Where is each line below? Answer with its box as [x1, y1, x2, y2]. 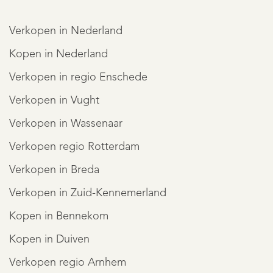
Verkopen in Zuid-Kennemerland [9, 188, 166, 199]
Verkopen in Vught [9, 95, 99, 107]
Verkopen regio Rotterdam [9, 141, 140, 153]
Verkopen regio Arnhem [9, 257, 126, 269]
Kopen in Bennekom [9, 211, 108, 222]
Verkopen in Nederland [9, 26, 122, 37]
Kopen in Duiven [9, 234, 90, 246]
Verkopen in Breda [9, 165, 99, 176]
